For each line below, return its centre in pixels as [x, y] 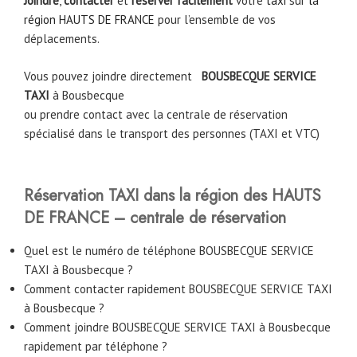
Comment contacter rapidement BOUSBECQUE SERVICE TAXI [178, 289]
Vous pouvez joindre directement [110, 76]
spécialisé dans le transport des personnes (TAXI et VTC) [172, 133]
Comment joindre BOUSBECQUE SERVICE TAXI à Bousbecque [177, 328]
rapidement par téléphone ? [96, 347]
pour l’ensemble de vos [215, 20]
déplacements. [62, 39]
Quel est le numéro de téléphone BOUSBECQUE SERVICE [169, 251]
